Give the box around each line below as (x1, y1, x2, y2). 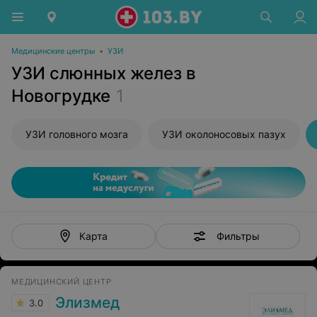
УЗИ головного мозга (25, 128, 128, 140)
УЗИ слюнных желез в (11, 63, 196, 83)
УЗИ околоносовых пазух (162, 128, 286, 140)
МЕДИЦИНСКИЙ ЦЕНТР (11, 277, 112, 287)
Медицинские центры (11, 46, 95, 56)
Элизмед (55, 294, 120, 311)
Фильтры (216, 229, 260, 242)
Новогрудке (11, 86, 110, 106)
